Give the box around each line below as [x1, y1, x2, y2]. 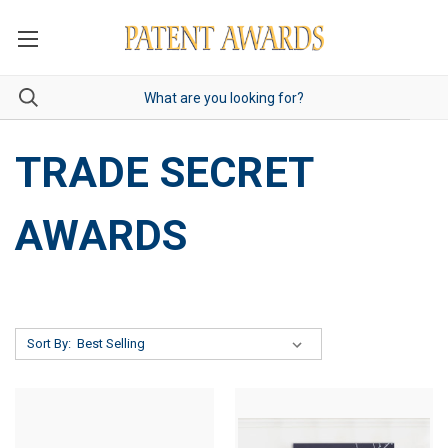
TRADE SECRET [15, 148, 313, 197]
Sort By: [26, 336, 71, 351]
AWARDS [15, 211, 188, 260]
